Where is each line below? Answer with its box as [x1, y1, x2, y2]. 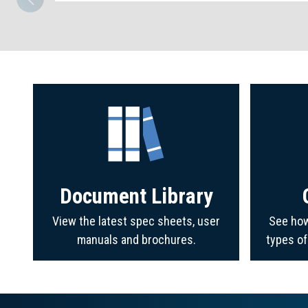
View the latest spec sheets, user [52, 213, 220, 228]
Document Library [59, 183, 213, 209]
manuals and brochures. [76, 232, 196, 247]
